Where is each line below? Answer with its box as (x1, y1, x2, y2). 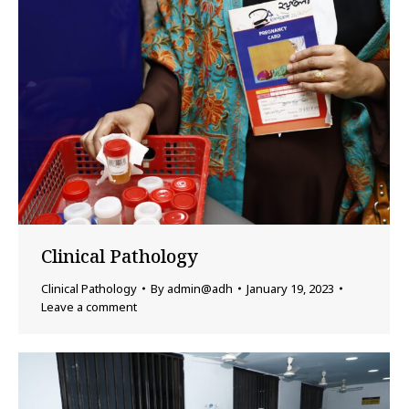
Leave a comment (41, 299, 137, 316)
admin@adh (167, 280, 233, 298)
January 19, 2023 (246, 280, 334, 298)
